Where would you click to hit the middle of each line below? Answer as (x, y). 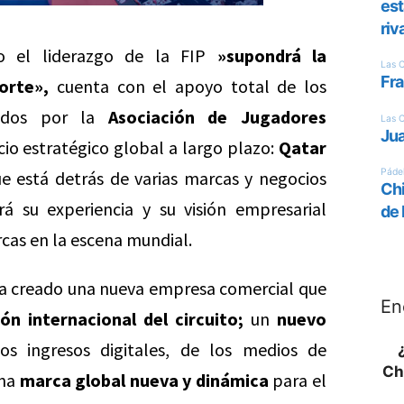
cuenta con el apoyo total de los (188, 86)
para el (298, 380)
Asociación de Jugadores (211, 117)
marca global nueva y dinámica (144, 380)
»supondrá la (271, 55)
